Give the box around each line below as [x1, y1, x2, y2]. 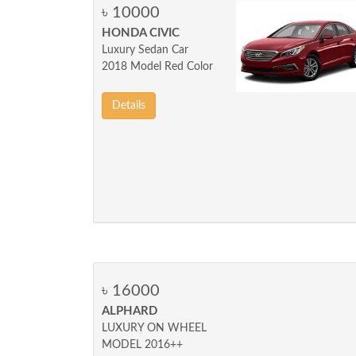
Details [112, 100, 145, 111]
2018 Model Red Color [102, 61, 213, 72]
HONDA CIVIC [102, 27, 180, 39]
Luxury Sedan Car [102, 44, 188, 56]
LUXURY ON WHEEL [102, 323, 207, 334]
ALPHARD [102, 305, 157, 317]
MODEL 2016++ [102, 339, 183, 350]
